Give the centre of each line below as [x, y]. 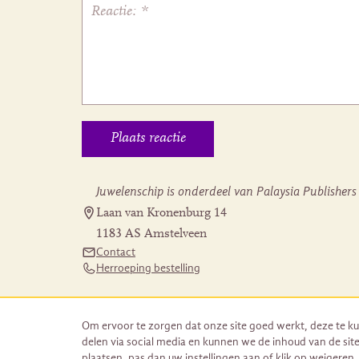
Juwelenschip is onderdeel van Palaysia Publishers [226, 192]
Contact [116, 252]
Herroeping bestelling [148, 268]
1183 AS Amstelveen [151, 234]
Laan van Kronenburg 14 [161, 214]
